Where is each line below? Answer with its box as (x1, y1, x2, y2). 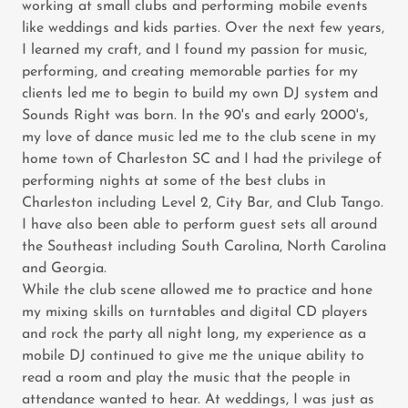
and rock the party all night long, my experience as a (22, 326, 366, 342)
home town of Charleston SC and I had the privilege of (22, 151, 382, 167)
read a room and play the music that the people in (22, 370, 351, 385)
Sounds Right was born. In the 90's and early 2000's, (22, 107, 368, 123)
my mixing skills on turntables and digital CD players (22, 304, 368, 320)
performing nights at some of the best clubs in (22, 173, 326, 189)
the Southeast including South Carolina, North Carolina (22, 239, 386, 254)
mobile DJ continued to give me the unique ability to (22, 348, 364, 363)
